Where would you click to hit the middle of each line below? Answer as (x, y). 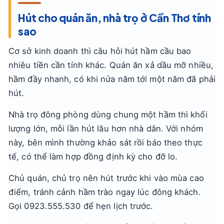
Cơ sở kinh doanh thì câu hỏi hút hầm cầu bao (100, 51)
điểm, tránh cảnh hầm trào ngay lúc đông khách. (105, 192)
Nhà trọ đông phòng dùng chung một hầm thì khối (108, 114)
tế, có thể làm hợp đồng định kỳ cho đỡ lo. (93, 156)
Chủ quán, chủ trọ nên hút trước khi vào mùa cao (106, 178)
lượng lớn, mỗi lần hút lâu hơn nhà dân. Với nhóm (106, 128)
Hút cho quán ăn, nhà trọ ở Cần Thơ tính (114, 18)
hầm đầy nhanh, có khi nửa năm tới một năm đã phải (112, 79)
